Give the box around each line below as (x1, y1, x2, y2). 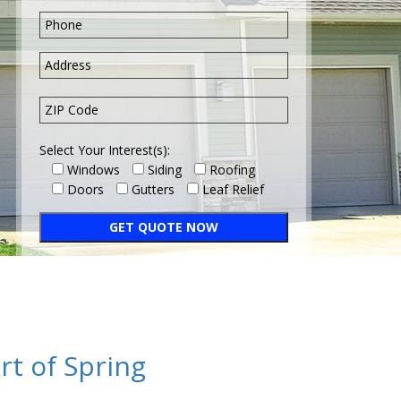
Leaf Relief (202, 181, 264, 198)
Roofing (209, 161, 255, 178)
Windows (67, 161, 120, 178)
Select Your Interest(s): (39, 141, 170, 158)
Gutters (132, 181, 175, 198)
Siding (148, 161, 182, 178)
